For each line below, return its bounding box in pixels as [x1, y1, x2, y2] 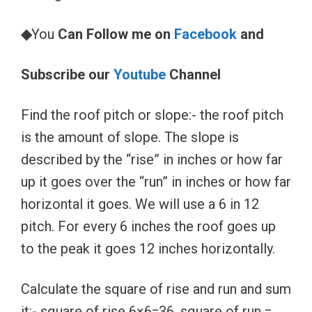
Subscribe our [21, 65, 114, 83]
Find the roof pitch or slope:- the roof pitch [21, 106, 283, 123]
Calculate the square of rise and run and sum [21, 280, 291, 297]
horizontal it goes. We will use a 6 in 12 [21, 195, 259, 212]
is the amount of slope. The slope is [21, 128, 239, 146]
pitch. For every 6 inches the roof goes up [21, 217, 276, 235]
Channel [166, 65, 221, 83]
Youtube [114, 65, 166, 83]
